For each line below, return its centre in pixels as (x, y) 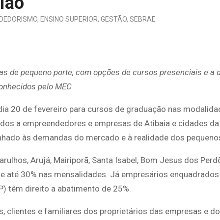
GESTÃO (114, 19)
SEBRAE (143, 19)
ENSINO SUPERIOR (69, 19)
